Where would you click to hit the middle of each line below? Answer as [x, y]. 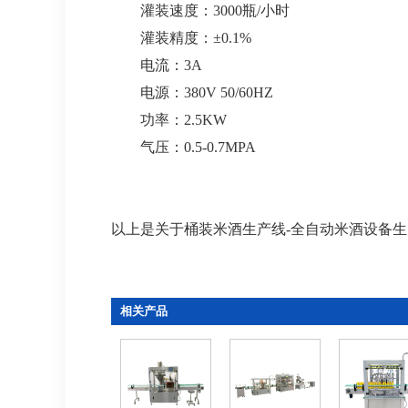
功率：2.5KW [169, 120]
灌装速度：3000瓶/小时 [200, 10]
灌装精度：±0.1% [181, 38]
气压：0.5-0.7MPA [184, 147]
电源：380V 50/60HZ [192, 92]
